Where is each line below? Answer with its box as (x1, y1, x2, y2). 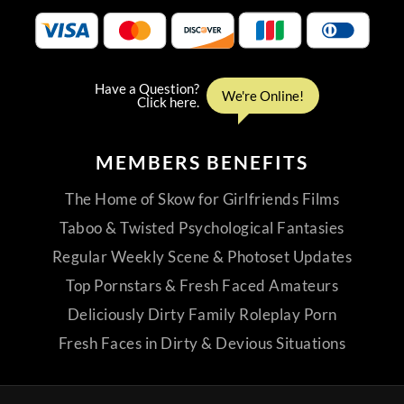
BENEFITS (207, 151, 308, 174)
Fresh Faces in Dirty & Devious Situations (58, 335, 346, 353)
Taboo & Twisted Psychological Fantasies (60, 219, 344, 237)
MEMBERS (96, 151, 207, 174)
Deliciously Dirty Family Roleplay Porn (67, 306, 337, 324)
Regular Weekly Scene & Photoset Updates (51, 248, 353, 266)
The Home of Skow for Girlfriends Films (65, 190, 339, 208)
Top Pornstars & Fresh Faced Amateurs (66, 277, 338, 295)
